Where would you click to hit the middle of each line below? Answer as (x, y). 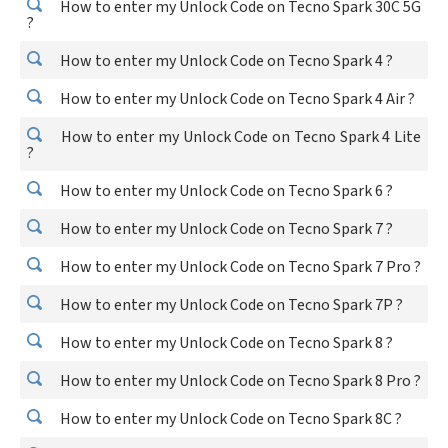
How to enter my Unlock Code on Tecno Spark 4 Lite (239, 137)
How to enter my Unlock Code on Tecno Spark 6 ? (225, 191)
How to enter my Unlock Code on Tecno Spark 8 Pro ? (239, 381)
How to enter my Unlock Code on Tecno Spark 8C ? (229, 419)
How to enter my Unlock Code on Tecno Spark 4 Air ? (236, 99)
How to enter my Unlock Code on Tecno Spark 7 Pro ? (239, 267)
